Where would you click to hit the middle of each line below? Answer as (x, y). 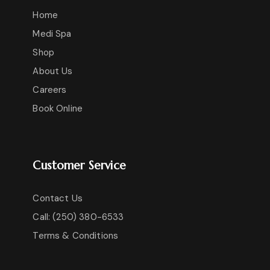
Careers (50, 90)
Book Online (58, 109)
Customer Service (79, 165)
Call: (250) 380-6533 (78, 217)
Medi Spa (52, 34)
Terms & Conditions (76, 236)
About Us (53, 71)
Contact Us (58, 199)
